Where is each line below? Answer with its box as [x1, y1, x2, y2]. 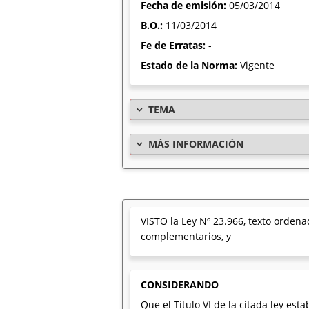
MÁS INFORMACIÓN [148, 137, 243, 150]
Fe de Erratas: [141, 39, 208, 52]
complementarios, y [141, 230, 231, 243]
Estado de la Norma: [141, 59, 240, 72]
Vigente [240, 59, 275, 72]
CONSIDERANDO [141, 278, 219, 291]
